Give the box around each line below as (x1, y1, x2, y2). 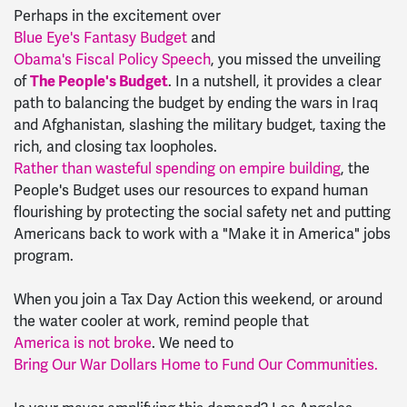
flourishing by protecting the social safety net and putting (14, 203, 391, 222)
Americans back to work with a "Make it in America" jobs (14, 224, 391, 243)
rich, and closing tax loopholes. (14, 137, 217, 156)
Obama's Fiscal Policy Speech (14, 50, 211, 69)
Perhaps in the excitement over (14, 6, 221, 25)
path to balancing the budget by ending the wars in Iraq (14, 94, 378, 113)
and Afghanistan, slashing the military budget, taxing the (14, 115, 386, 134)
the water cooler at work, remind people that (14, 312, 309, 331)
